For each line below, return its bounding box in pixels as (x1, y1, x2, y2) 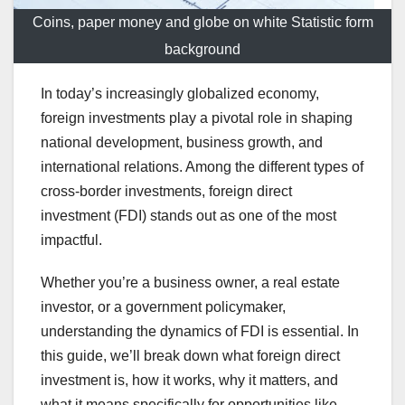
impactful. (41, 232, 102, 249)
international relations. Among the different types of (41, 159, 363, 175)
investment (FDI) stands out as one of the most (41, 208, 336, 224)
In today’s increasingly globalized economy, (41, 86, 319, 102)
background (165, 42, 240, 58)
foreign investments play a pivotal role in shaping (41, 110, 353, 127)
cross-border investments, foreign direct (41, 184, 292, 200)
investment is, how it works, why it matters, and (41, 372, 338, 389)
